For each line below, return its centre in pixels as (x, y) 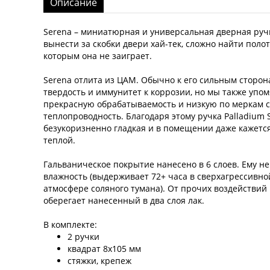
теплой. (61, 140)
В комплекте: (71, 225)
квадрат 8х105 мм (104, 249)
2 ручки (83, 237)
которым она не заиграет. (98, 56)
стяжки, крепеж (99, 261)
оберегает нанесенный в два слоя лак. (124, 201)
